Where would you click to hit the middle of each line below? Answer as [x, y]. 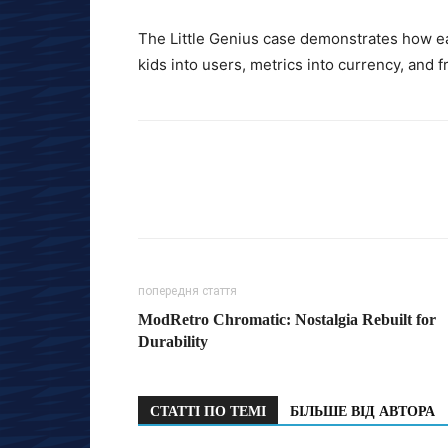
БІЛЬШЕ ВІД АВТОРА [362, 412]
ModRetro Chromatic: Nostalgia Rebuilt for [287, 320]
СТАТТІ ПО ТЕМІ [208, 412]
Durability [173, 342]
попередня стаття [187, 291]
